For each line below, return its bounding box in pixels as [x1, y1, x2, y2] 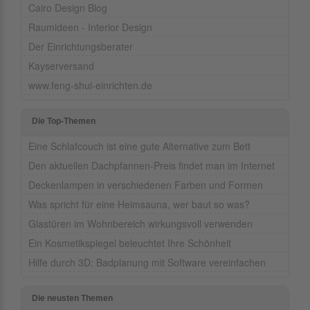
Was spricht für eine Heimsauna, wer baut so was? [28, 197, 250, 212]
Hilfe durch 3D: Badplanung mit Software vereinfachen [28, 255, 266, 270]
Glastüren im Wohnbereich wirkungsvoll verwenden [28, 217, 253, 231]
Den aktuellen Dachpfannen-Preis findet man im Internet [28, 158, 275, 173]
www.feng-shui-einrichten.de [28, 78, 152, 93]
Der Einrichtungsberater [28, 39, 133, 54]
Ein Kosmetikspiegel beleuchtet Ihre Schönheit [28, 236, 231, 250]
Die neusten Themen [32, 293, 113, 304]
